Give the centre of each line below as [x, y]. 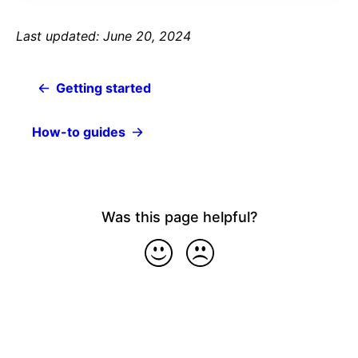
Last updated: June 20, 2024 [103, 36]
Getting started [103, 88]
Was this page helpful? [179, 217]
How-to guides [79, 131]
